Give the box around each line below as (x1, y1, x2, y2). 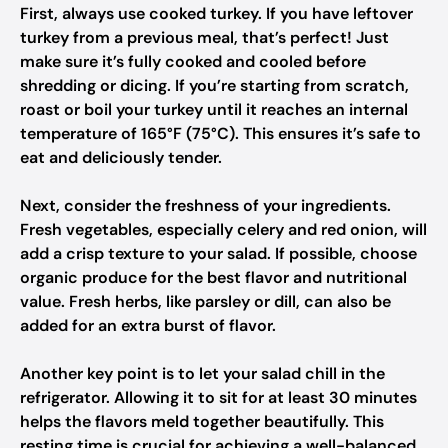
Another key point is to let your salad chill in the (20, 363, 385, 384)
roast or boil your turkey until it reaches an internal (20, 99, 408, 120)
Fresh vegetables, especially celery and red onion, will (20, 219, 427, 240)
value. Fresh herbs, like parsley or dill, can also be (20, 291, 391, 312)
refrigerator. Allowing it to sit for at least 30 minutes (20, 387, 417, 408)
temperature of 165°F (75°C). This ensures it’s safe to (20, 123, 421, 144)
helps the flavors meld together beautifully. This (20, 411, 384, 432)
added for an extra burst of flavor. (20, 315, 276, 336)
